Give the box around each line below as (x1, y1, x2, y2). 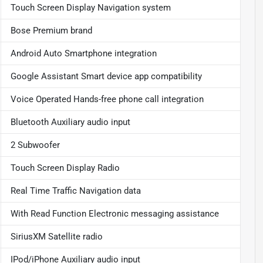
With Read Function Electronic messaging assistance (10, 208, 219, 220)
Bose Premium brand (10, 25, 92, 36)
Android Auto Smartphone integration (10, 48, 157, 59)
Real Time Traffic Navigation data (10, 186, 141, 197)
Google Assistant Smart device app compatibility (10, 71, 202, 82)
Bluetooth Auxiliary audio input (10, 117, 130, 128)
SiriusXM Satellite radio (10, 231, 103, 242)
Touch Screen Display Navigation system (10, 2, 171, 14)
